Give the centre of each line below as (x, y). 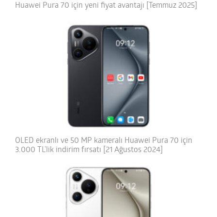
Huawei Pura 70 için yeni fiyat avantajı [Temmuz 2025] (106, 6)
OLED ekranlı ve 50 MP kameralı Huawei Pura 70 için (104, 141)
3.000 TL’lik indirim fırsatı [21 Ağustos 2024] (89, 150)
